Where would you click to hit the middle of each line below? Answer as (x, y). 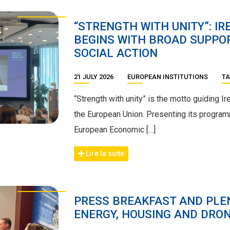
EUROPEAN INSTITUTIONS (168, 77)
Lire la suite (104, 154)
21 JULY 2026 (94, 77)
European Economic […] (115, 130)
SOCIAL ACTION (116, 53)
